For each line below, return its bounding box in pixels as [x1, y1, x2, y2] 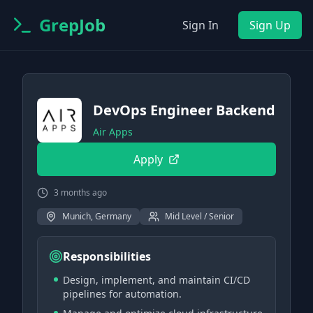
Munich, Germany [62, 210, 131, 222]
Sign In [182, 17, 219, 33]
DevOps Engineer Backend [93, 101, 275, 119]
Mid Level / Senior [165, 210, 234, 222]
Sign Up [249, 17, 291, 33]
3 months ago [54, 187, 107, 198]
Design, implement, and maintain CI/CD [63, 273, 250, 286]
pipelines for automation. [63, 287, 182, 300]
